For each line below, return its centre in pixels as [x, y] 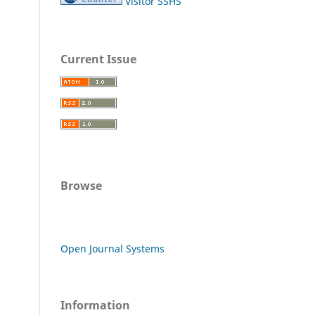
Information [95, 306]
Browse [81, 186]
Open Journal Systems [112, 249]
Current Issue [98, 59]
